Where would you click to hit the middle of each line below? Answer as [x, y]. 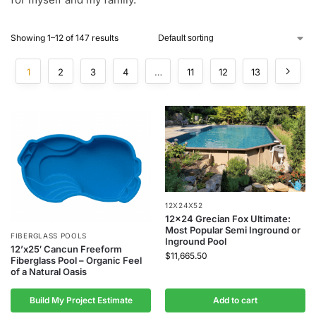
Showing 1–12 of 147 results [65, 38]
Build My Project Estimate [81, 300]
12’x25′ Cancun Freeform [66, 249]
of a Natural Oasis [49, 271]
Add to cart [235, 300]
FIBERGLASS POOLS [49, 235]
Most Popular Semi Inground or [233, 230]
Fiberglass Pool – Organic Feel [76, 260]
